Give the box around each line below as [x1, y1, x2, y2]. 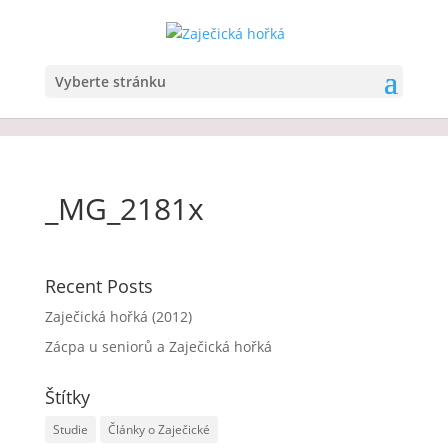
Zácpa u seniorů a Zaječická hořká [44, 337, 272, 356]
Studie [52, 421, 88, 438]
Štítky [44, 385, 90, 409]
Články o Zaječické [107, 421, 210, 438]
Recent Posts [44, 274, 153, 298]
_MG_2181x [44, 188, 204, 229]
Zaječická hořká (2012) [44, 307, 192, 326]
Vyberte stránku [54, 71, 166, 91]
